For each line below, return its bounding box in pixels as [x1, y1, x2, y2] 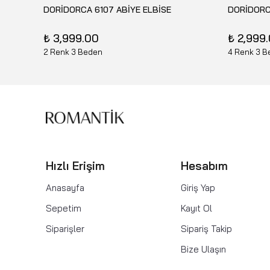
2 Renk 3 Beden [43, 47, 102, 57]
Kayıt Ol [180, 202, 212, 214]
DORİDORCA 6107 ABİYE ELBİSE [43, 4, 171, 15]
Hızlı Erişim [46, 158, 105, 173]
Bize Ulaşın [180, 243, 226, 255]
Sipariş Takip [180, 222, 232, 234]
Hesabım [180, 158, 228, 173]
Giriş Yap [180, 181, 215, 193]
